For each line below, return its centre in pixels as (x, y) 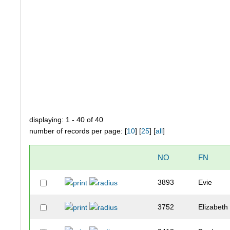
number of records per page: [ (78, 131)
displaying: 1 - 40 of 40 (66, 120)
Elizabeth (213, 207)
